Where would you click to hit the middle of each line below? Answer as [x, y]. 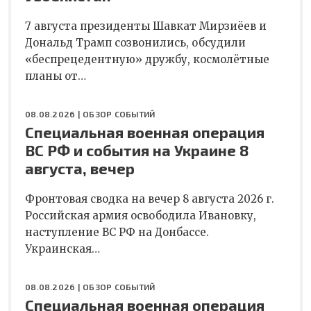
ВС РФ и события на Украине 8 [137, 150]
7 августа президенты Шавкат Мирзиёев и [146, 26]
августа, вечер [80, 168]
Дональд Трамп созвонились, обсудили [135, 43]
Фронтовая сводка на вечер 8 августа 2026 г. [150, 199]
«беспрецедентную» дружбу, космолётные [147, 60]
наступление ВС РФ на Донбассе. [117, 233]
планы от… [56, 76]
